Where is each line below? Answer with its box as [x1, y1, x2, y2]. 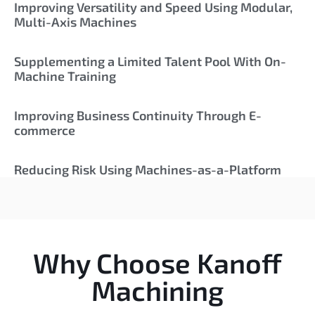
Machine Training [14, 68, 116, 84]
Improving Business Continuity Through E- [14, 108, 262, 124]
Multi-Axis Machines [14, 14, 136, 30]
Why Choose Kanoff [33, 246, 282, 280]
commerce [14, 122, 75, 139]
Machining [91, 274, 224, 307]
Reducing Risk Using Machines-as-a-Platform [14, 162, 281, 178]
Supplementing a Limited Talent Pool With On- [14, 53, 286, 70]
